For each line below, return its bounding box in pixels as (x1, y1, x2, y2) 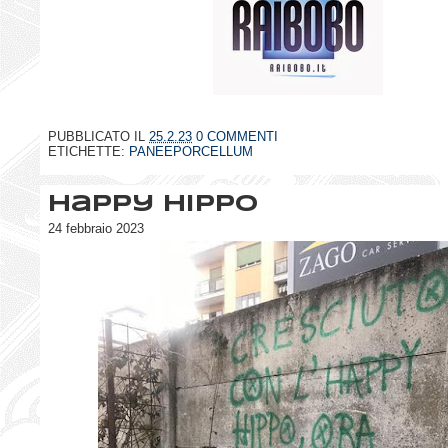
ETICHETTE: (48, 144, 129, 159)
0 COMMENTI (196, 129, 278, 144)
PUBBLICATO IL (48, 129, 149, 144)
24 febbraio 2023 (48, 220, 144, 236)
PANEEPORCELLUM (129, 144, 253, 159)
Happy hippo (48, 193, 258, 216)
